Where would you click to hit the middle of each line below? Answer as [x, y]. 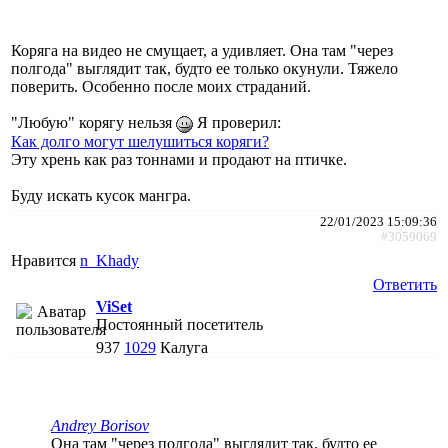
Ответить [405, 284]
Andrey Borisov [100, 425]
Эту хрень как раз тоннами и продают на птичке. [179, 159]
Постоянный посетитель [179, 324]
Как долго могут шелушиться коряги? [140, 141]
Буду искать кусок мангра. [101, 195]
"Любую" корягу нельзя [93, 122]
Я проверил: [237, 122]
